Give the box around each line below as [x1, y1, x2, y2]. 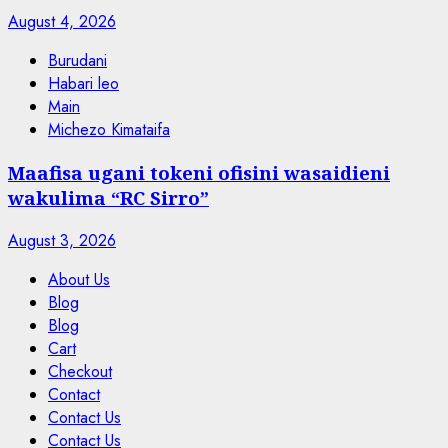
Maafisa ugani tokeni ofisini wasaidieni [8, 159, 390, 185]
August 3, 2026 [8, 228, 116, 252]
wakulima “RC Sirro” [8, 184, 209, 210]
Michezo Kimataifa [48, 118, 170, 142]
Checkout [48, 359, 112, 383]
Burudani [48, 49, 107, 73]
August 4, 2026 [8, 10, 116, 34]
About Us [48, 267, 110, 291]
